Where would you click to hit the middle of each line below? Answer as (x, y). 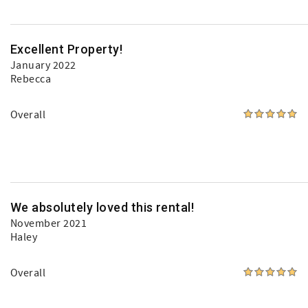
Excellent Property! (67, 49)
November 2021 (49, 223)
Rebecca (31, 79)
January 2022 (43, 65)
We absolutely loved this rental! (102, 207)
